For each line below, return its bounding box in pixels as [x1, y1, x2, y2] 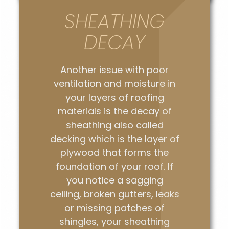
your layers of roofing [65, 91, 164, 104]
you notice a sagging [66, 174, 163, 187]
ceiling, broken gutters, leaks [50, 188, 179, 201]
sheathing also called [65, 119, 164, 132]
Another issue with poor [60, 63, 169, 77]
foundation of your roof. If [56, 160, 173, 173]
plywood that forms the [60, 146, 169, 159]
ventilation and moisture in [54, 77, 175, 90]
